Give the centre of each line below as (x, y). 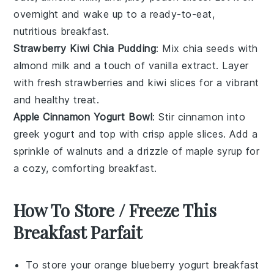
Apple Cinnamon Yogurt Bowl (83, 117)
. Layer (232, 66)
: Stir (165, 117)
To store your (60, 265)
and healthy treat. (57, 100)
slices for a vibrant (213, 83)
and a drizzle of (144, 151)
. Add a (241, 134)
